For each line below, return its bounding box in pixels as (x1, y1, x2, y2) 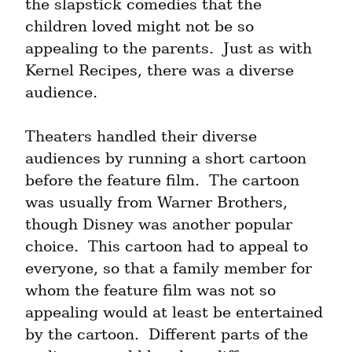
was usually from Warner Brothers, (25, 193, 288, 212)
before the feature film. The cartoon (25, 171, 299, 190)
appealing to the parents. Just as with (25, 39, 312, 58)
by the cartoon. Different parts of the (25, 325, 308, 344)
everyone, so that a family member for (25, 259, 312, 278)
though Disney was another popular (25, 215, 292, 234)
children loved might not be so (25, 17, 254, 36)
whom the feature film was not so (25, 281, 276, 300)
